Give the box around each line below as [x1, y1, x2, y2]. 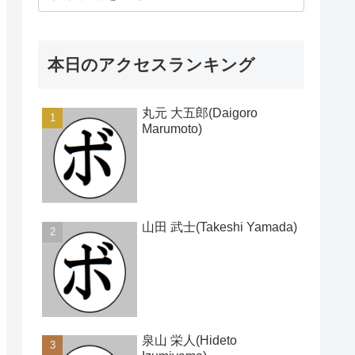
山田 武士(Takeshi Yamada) [142, 219, 297, 234]
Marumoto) [142, 122, 202, 136]
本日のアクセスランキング [48, 55, 255, 74]
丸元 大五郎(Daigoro [142, 106, 258, 120]
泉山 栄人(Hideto [142, 333, 237, 347]
